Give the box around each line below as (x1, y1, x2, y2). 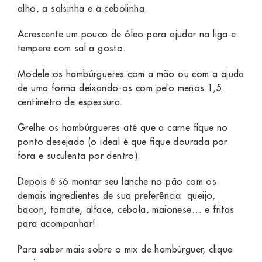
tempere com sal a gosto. (18, 42, 126, 54)
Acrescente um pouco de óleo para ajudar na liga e (18, 28, 236, 40)
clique (209, 243, 233, 256)
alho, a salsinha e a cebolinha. (18, 2, 148, 15)
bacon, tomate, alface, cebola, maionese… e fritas (18, 204, 235, 216)
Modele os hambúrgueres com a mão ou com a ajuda (18, 68, 244, 80)
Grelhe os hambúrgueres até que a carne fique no (18, 122, 228, 134)
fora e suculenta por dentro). (18, 150, 141, 162)
